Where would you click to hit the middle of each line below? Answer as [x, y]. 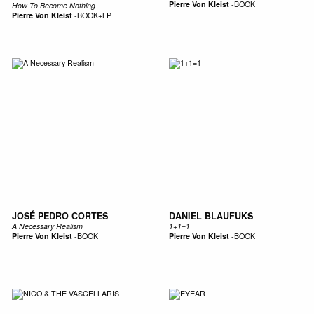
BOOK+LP [94, 15]
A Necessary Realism [47, 226]
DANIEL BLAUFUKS [211, 216]
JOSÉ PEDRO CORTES [60, 216]
